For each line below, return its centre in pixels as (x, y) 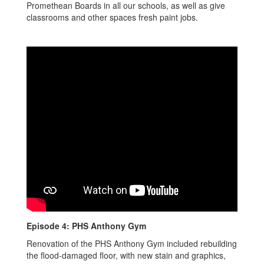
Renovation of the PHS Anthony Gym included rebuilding (132, 243)
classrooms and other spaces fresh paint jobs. (112, 17)
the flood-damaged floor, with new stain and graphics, (126, 255)
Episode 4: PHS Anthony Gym (86, 226)
